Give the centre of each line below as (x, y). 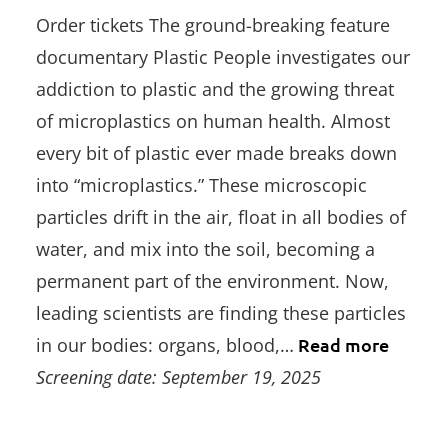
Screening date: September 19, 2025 (178, 377)
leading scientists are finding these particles (221, 313)
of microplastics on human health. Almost (213, 121)
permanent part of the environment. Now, (212, 281)
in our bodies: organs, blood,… (165, 345)
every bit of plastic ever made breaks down (216, 153)
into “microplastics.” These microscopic (201, 185)
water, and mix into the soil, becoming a (205, 249)
